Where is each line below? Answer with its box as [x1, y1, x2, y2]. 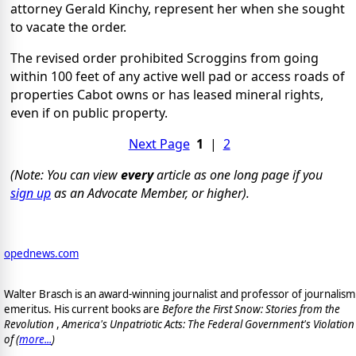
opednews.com [4, 246, 79, 261]
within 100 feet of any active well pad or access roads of [10, 67, 345, 85]
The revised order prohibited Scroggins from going [10, 48, 319, 67]
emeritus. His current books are [4, 302, 162, 317]
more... [19, 332, 52, 347]
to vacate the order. [10, 17, 126, 36]
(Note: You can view [10, 165, 121, 184]
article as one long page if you [153, 165, 323, 184]
